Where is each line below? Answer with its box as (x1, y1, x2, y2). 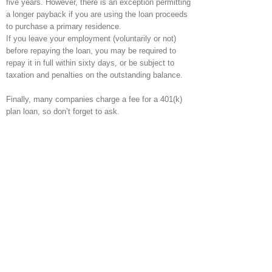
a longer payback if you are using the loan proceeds (6, 9, 188, 19)
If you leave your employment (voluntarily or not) (6, 33, 176, 43)
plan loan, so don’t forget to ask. (6, 106, 120, 116)
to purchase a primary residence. (6, 21, 121, 31)
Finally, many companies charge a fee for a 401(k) (6, 94, 182, 104)
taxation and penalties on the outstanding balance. (6, 70, 183, 80)
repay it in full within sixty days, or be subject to (6, 58, 174, 67)
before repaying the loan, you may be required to (6, 46, 176, 55)
